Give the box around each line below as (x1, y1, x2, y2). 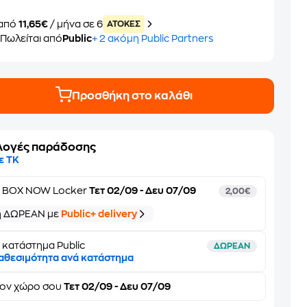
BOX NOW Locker (2, 186, 88, 195)
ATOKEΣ (107, 20, 141, 28)
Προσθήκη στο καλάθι (72, 90, 193, 101)
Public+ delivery (61, 209, 138, 219)
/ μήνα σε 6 (50, 19, 103, 29)
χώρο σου (14, 282, 62, 291)
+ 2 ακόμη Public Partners (92, 34, 214, 43)
